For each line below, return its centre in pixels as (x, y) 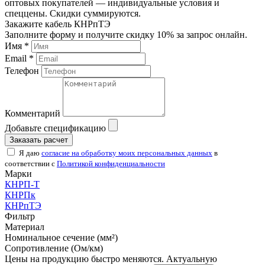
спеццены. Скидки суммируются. (73, 13)
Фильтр (20, 216)
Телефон (22, 70)
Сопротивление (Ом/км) (54, 248)
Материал (25, 227)
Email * (19, 58)
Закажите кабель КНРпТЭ (58, 24)
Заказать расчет (39, 140)
